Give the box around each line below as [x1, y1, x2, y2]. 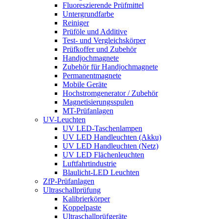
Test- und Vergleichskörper [63, 36, 146, 44]
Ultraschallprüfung [43, 186, 101, 194]
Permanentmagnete [63, 71, 121, 80]
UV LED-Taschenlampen [63, 124, 142, 132]
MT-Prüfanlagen [63, 107, 113, 115]
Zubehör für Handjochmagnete [63, 63, 158, 71]
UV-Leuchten [43, 115, 86, 124]
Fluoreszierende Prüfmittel [63, 1, 144, 9]
